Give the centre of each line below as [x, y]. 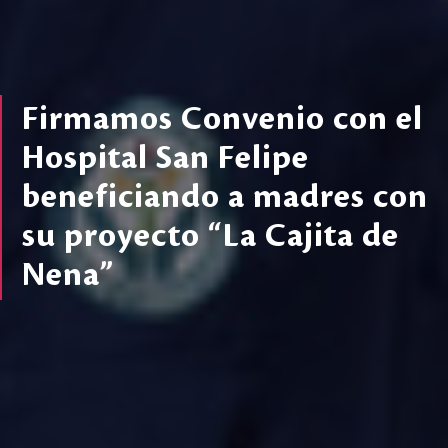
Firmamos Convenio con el [222, 120]
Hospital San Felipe [165, 159]
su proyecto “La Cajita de [210, 237]
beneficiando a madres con [225, 198]
